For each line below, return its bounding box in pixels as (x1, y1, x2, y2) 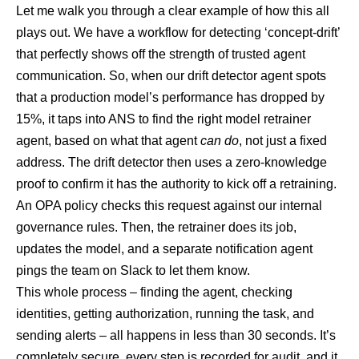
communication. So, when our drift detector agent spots (16, 69, 326, 83)
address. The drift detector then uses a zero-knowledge (16, 155, 327, 170)
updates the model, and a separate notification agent (16, 242, 313, 256)
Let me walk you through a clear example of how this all (16, 4, 329, 18)
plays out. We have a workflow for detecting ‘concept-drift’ (16, 26, 340, 40)
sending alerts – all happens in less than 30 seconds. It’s (16, 329, 336, 343)
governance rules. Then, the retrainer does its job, (16, 220, 296, 235)
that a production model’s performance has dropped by (16, 91, 325, 105)
